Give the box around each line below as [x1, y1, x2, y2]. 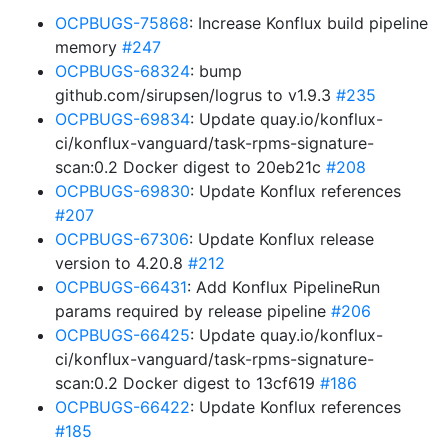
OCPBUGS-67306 [55, 229, 189, 249]
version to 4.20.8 [55, 253, 188, 273]
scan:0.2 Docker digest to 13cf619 [55, 373, 320, 393]
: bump [190, 61, 242, 81]
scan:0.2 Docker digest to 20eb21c [55, 157, 326, 177]
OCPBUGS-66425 [55, 325, 190, 345]
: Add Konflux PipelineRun [187, 277, 380, 297]
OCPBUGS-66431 [55, 277, 187, 297]
